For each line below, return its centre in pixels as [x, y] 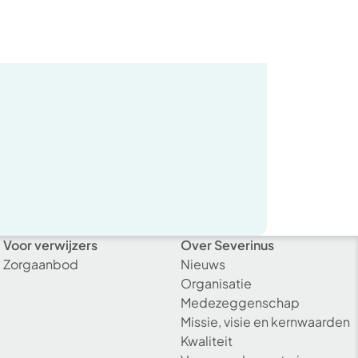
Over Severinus [227, 245]
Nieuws [203, 265]
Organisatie [216, 284]
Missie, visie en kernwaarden [265, 322]
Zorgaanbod [41, 265]
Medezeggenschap [240, 303]
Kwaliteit [207, 341]
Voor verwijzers [50, 245]
